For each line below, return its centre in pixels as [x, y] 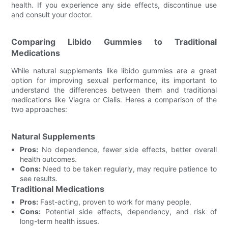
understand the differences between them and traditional [114, 90]
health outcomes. [49, 159]
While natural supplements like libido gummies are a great [114, 70]
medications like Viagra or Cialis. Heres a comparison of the [114, 99]
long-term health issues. [60, 221]
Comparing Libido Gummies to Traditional [114, 41]
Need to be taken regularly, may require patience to [129, 168]
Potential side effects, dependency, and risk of [129, 211]
